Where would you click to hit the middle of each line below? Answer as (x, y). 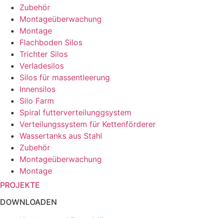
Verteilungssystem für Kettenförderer (88, 124)
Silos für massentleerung (65, 77)
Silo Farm (37, 100)
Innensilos (37, 89)
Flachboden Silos (51, 42)
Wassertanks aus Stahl (61, 136)
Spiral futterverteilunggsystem (75, 112)
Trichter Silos (44, 54)
